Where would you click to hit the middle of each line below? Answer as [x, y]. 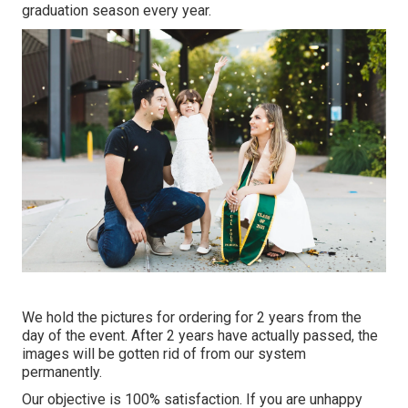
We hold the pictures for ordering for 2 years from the [192, 317]
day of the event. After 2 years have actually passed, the [200, 335]
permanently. [62, 372]
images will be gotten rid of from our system [164, 353]
